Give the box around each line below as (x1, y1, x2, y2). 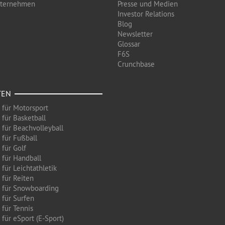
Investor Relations (118, 9, 174, 19)
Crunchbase (118, 59, 155, 69)
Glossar (118, 39, 140, 49)
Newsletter (118, 29, 153, 39)
